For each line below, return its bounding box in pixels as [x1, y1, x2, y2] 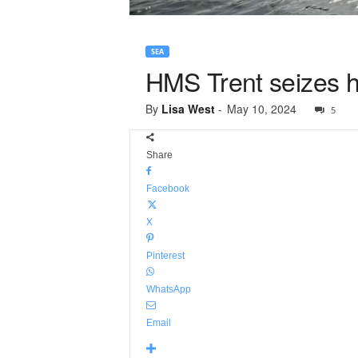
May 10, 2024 [226, 101, 296, 117]
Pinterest [145, 250, 185, 261]
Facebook [145, 183, 189, 194]
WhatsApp [145, 284, 191, 295]
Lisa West [161, 101, 215, 117]
